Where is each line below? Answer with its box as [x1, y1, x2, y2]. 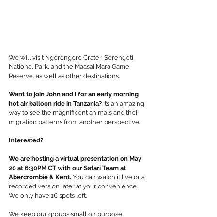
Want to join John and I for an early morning [9, 91, 140, 98]
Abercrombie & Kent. [9, 173, 71, 181]
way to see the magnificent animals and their [9, 109, 141, 117]
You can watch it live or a [71, 173, 146, 181]
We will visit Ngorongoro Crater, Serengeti [9, 54, 135, 62]
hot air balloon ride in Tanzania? [9, 100, 102, 108]
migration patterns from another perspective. [9, 118, 140, 126]
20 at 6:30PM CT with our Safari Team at [9, 164, 127, 172]
